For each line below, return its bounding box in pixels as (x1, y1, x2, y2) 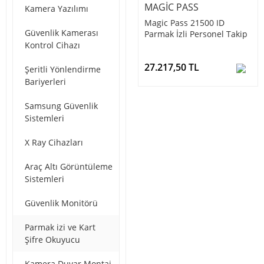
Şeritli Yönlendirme (25, 64, 101, 75)
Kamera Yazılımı (25, 3, 88, 15)
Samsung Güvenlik (25, 100, 98, 112)
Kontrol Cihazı (25, 39, 80, 51)
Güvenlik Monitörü (25, 197, 98, 209)
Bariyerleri (25, 76, 66, 88)
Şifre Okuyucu (25, 234, 80, 246)
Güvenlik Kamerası (25, 27, 98, 39)
